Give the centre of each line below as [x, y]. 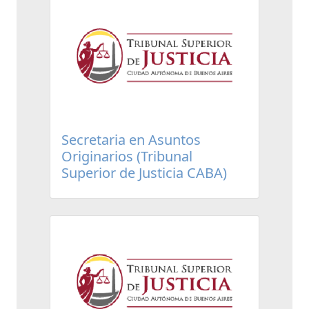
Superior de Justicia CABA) [144, 172]
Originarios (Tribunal [127, 156]
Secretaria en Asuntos [131, 139]
